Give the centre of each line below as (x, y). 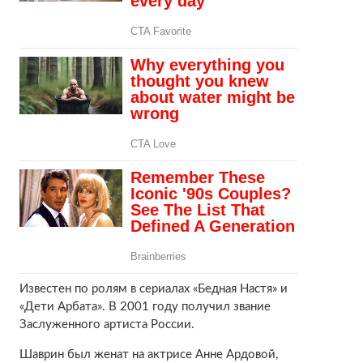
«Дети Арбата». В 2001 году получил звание (145, 306)
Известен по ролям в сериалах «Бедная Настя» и (153, 288)
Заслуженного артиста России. (107, 324)
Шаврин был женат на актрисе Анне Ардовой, (148, 354)
